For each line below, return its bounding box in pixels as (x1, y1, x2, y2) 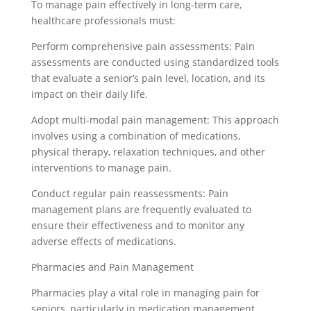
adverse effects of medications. (31, 235, 176, 248)
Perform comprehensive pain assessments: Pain (31, 40, 255, 53)
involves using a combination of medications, (31, 129, 240, 142)
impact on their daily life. (31, 87, 148, 101)
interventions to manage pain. (31, 161, 171, 174)
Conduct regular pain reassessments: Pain (31, 187, 228, 200)
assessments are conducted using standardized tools (31, 56, 279, 69)
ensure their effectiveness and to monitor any (31, 219, 244, 232)
